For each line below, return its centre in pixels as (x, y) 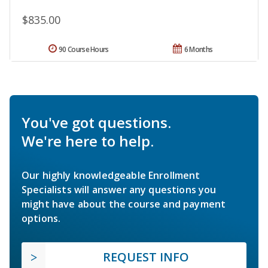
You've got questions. (96, 122)
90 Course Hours (84, 49)
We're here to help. (88, 141)
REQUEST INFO (146, 257)
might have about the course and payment (124, 204)
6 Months (198, 49)
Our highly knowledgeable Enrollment (111, 175)
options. (41, 218)
